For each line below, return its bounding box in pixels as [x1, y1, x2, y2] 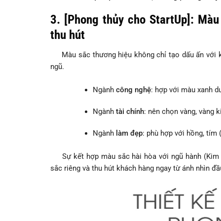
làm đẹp [115, 128, 143, 138]
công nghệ [115, 85, 151, 94]
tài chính [115, 107, 144, 116]
